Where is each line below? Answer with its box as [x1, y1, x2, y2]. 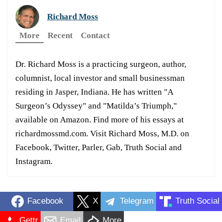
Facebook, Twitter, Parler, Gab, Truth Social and [15, 142, 182, 152]
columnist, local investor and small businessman [15, 73, 185, 83]
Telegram [120, 196, 154, 206]
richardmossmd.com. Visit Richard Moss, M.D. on [15, 128, 189, 138]
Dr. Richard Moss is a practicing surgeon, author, [15, 59, 186, 69]
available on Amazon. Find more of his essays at [15, 114, 184, 124]
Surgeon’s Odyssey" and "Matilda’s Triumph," [15, 101, 177, 111]
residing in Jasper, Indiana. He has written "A [15, 87, 173, 97]
